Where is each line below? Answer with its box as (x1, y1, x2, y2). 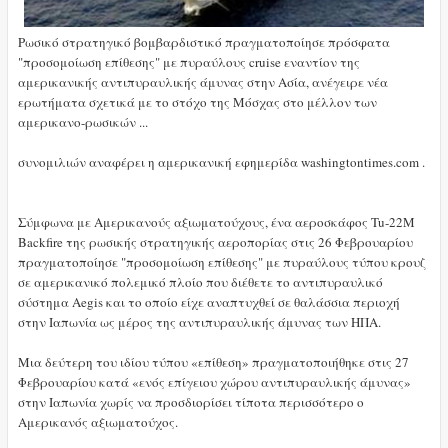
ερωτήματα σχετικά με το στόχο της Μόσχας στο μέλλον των (17, 93, 377, 112)
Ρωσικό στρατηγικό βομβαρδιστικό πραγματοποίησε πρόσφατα (17, 33, 390, 52)
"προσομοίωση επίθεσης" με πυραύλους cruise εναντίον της (17, 53, 360, 72)
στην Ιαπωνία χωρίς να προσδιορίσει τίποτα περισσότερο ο (17, 393, 364, 412)
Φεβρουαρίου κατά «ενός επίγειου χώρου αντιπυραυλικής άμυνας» (17, 373, 411, 392)
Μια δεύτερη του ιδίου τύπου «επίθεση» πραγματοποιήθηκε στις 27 (17, 353, 409, 372)
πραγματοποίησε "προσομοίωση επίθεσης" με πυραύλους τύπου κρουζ (17, 253, 426, 272)
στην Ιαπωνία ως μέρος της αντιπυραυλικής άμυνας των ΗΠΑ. (17, 313, 381, 332)
